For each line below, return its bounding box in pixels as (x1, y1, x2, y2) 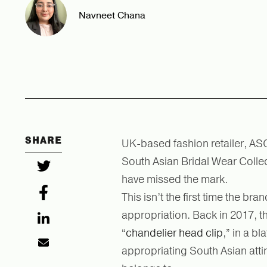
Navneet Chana (79, 9, 145, 21)
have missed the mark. (122, 172, 230, 186)
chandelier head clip (126, 226, 223, 240)
